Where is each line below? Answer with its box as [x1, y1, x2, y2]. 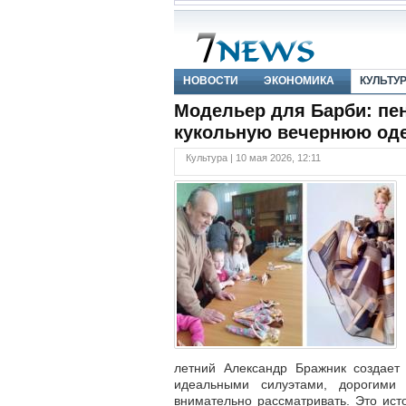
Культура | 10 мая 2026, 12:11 [186, 152, 321, 163]
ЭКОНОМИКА [264, 74, 334, 87]
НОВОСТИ [183, 74, 238, 87]
